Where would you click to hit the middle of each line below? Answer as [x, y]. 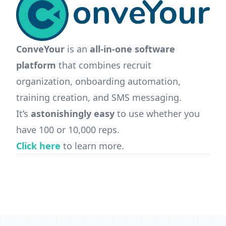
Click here [38, 146]
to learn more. [92, 146]
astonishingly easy [73, 113]
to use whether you [157, 113]
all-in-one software [132, 49]
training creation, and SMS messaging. [99, 97]
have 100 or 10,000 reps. [68, 129]
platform [36, 65]
